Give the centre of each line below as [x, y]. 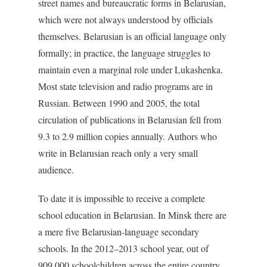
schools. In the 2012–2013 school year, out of [123, 248]
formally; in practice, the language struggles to [124, 53]
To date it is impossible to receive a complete [122, 198]
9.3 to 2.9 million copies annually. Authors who [128, 136]
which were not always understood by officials [125, 19]
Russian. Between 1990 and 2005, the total [119, 103]
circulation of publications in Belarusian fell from [130, 119]
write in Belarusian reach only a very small [118, 153]
